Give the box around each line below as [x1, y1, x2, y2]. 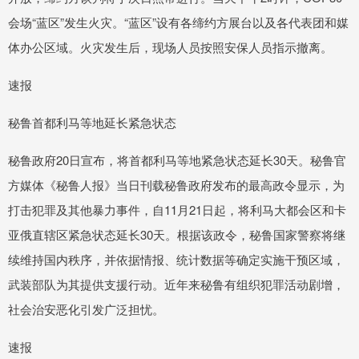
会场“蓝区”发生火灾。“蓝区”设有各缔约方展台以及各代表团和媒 [8, 14, 349, 31]
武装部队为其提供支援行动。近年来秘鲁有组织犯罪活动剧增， [8, 276, 345, 293]
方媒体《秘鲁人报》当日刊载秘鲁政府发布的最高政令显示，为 [8, 176, 345, 194]
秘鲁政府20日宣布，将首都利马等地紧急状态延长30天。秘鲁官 [8, 151, 346, 169]
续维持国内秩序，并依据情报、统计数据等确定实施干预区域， [8, 251, 345, 268]
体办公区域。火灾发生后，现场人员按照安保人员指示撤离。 [8, 38, 333, 56]
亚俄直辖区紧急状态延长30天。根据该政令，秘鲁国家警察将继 [8, 226, 345, 244]
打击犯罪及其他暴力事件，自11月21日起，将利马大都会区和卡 [8, 201, 346, 219]
